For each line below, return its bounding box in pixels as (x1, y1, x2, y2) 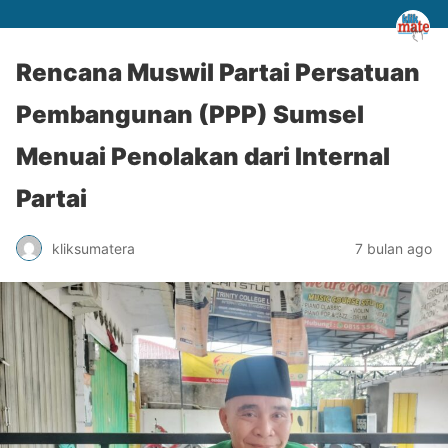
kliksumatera (52, 239, 135, 257)
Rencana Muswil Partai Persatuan (16, 58, 420, 87)
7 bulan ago (355, 239, 432, 257)
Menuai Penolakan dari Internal (16, 142, 390, 171)
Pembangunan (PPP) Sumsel (16, 100, 364, 129)
